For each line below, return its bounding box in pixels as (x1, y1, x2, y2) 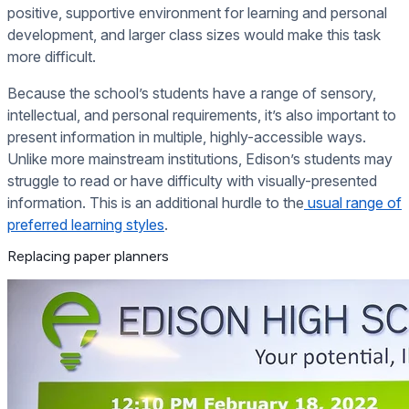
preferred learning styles (7, 215, 164, 234)
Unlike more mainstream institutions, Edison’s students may (7, 149, 393, 168)
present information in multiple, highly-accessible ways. (7, 127, 366, 146)
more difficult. (7, 47, 96, 66)
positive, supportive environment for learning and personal (7, 3, 387, 22)
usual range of (304, 193, 402, 212)
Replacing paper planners (7, 246, 169, 265)
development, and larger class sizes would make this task (7, 25, 381, 44)
